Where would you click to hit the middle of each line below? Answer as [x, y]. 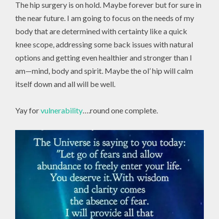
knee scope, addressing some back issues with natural [104, 44]
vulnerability [62, 110]
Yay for [28, 110]
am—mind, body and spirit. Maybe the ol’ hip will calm [104, 71]
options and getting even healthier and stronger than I [104, 58]
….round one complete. [120, 110]
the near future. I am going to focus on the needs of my [105, 18]
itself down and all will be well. [66, 84]
